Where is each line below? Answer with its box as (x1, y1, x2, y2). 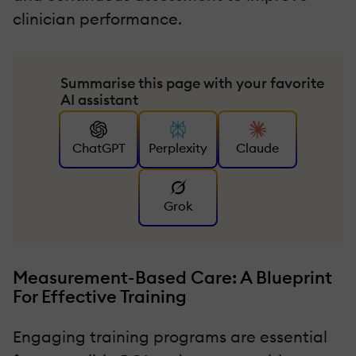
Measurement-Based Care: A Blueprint (13, 265, 332, 288)
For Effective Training (13, 284, 187, 308)
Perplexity (149, 140, 207, 157)
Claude (236, 140, 279, 157)
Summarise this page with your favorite (60, 73, 324, 92)
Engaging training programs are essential (13, 326, 327, 346)
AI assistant (60, 90, 138, 109)
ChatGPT (72, 140, 126, 157)
